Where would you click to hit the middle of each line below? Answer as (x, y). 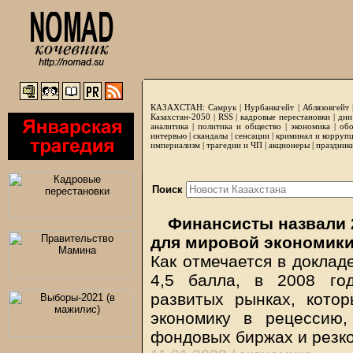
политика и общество (240, 126)
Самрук (223, 107)
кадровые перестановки (285, 117)
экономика (310, 126)
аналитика (169, 126)
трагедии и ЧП (234, 145)
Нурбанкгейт (269, 107)
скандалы (211, 136)
